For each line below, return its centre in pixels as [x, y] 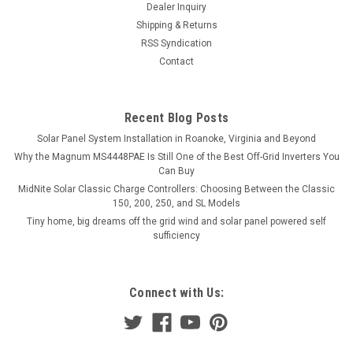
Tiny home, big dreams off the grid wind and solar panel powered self [176, 221]
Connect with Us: [176, 292]
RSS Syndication [176, 43]
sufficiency [176, 235]
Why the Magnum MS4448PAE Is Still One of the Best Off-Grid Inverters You [176, 156]
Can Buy [176, 171]
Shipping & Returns [176, 25]
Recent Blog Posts [176, 117]
